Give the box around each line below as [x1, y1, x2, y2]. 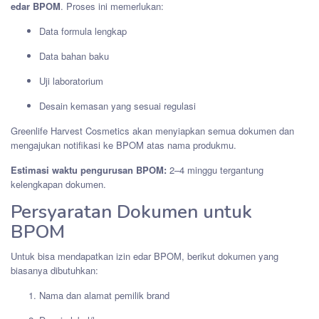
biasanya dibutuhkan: [11, 263, 98, 277]
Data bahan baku [39, 48, 109, 63]
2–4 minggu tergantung [167, 162, 263, 177]
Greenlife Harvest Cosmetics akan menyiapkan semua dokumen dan [11, 123, 294, 137]
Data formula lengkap [39, 23, 127, 38]
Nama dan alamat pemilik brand [39, 288, 169, 302]
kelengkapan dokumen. [11, 177, 106, 191]
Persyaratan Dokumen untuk [11, 199, 252, 224]
